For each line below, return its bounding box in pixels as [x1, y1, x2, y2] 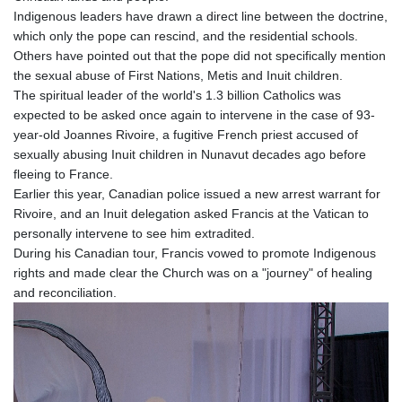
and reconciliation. [13, 284, 117, 300]
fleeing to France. [13, 166, 113, 181]
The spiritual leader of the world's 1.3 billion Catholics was [13, 87, 341, 102]
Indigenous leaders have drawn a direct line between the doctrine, [13, 8, 388, 23]
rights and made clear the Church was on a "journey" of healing [13, 265, 372, 280]
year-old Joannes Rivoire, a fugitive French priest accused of [13, 127, 358, 142]
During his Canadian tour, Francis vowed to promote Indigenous [13, 245, 376, 260]
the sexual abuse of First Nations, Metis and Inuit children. [13, 67, 343, 83]
